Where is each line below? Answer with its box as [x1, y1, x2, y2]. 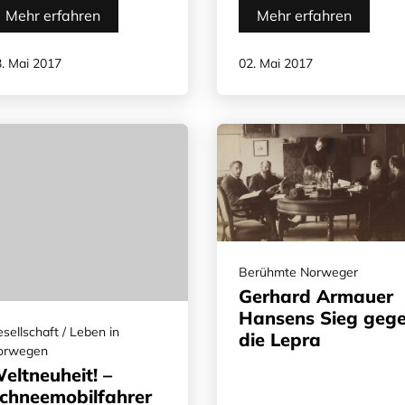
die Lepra [239, 328, 321, 352]
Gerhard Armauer [239, 285, 393, 308]
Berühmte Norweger [239, 264, 358, 281]
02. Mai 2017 [239, 54, 313, 71]
